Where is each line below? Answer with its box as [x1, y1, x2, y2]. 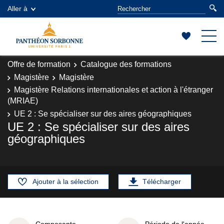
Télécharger [142, 177, 181, 185]
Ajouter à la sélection [32, 177, 98, 185]
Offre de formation [7, 60, 70, 68]
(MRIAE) [7, 96, 38, 105]
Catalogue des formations [80, 60, 171, 68]
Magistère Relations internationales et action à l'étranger [14, 85, 213, 94]
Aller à [7, 4, 27, 12]
